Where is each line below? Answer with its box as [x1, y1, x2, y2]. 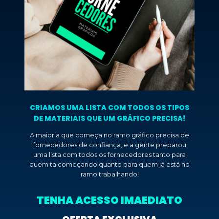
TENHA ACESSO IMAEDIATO [37, 193, 182, 207]
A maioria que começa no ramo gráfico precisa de [30, 131, 189, 139]
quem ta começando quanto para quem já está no [29, 160, 190, 168]
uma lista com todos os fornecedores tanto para [33, 151, 186, 158]
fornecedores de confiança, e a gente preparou [33, 141, 186, 149]
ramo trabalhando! [80, 170, 139, 178]
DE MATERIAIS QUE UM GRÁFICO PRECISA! [34, 113, 185, 123]
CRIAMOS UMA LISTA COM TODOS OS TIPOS [30, 103, 189, 112]
